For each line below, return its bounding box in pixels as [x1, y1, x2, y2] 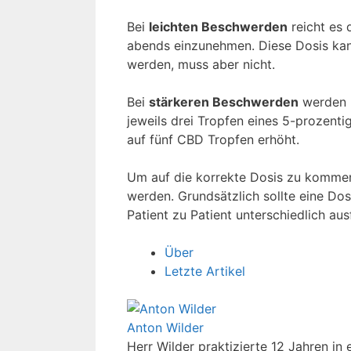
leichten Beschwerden [149, 18, 288, 34]
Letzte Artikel [165, 262, 245, 279]
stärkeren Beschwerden [149, 93, 299, 110]
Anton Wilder [127, 319, 204, 335]
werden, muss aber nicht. [127, 56, 275, 72]
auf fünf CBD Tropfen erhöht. [127, 131, 299, 147]
